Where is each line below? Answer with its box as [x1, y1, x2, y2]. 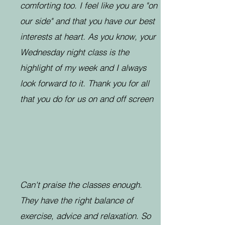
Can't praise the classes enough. [20, 179, 142, 190]
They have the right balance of [20, 195, 133, 205]
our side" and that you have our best [20, 16, 155, 26]
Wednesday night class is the [20, 47, 129, 57]
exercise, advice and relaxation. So [20, 210, 151, 221]
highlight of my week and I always [20, 62, 146, 73]
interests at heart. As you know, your [20, 31, 156, 42]
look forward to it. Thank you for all [20, 78, 149, 88]
